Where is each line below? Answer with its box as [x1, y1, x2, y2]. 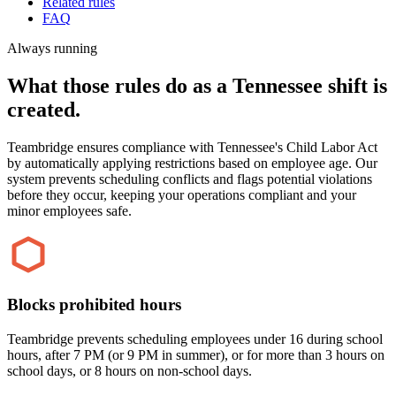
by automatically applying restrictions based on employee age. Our [7, 155, 377, 171]
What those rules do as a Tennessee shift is [7, 73, 387, 97]
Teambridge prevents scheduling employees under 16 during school [7, 331, 383, 346]
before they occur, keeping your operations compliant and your [7, 187, 356, 202]
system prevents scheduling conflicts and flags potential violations [7, 171, 372, 187]
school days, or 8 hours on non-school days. [7, 363, 252, 378]
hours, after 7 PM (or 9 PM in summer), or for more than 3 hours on [7, 347, 385, 362]
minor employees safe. [7, 202, 132, 218]
